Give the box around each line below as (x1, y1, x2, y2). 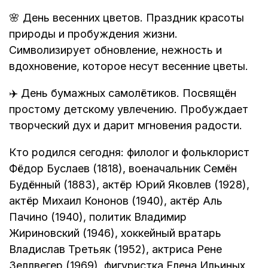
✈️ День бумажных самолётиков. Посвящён (9, 87, 236, 100)
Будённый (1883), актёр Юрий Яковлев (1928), (9, 178, 249, 191)
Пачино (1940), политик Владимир (9, 211, 187, 224)
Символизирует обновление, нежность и (9, 44, 222, 57)
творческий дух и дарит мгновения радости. (9, 119, 242, 132)
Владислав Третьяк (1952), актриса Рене (9, 243, 222, 256)
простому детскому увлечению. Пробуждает (9, 103, 248, 116)
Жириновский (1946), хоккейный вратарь (9, 227, 221, 240)
